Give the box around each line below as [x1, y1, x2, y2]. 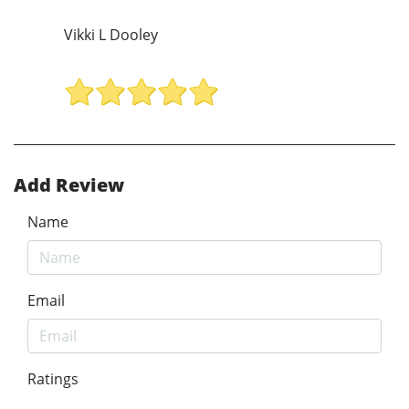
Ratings [27, 369, 79, 390]
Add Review [14, 173, 124, 198]
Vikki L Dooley [64, 24, 158, 45]
